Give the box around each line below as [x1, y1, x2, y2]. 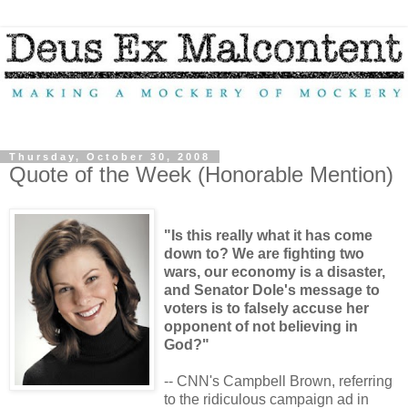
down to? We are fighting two [164, 246, 364, 262]
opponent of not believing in [164, 319, 358, 335]
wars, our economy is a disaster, [164, 264, 385, 280]
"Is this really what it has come [164, 228, 372, 244]
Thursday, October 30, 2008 [9, 150, 210, 162]
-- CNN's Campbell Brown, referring [164, 373, 393, 390]
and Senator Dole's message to [164, 282, 380, 299]
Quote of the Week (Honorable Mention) [9, 161, 393, 187]
